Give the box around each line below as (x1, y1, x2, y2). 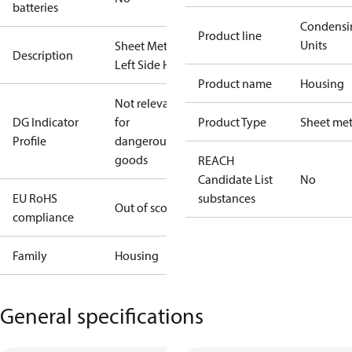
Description (13, 47, 73, 63)
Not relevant (115, 95, 180, 111)
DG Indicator (13, 114, 79, 130)
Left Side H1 (115, 57, 177, 72)
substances (198, 190, 255, 206)
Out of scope (115, 200, 181, 215)
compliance (13, 209, 74, 225)
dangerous (115, 133, 171, 148)
